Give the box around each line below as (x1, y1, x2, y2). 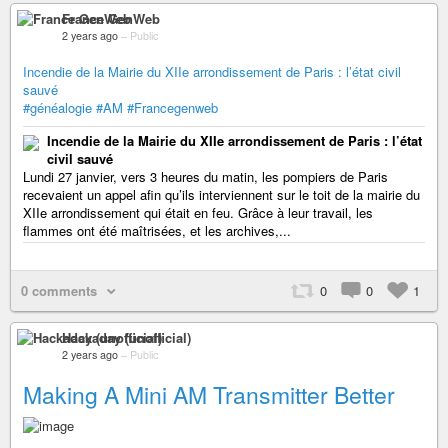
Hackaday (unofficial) (62, 327, 191, 347)
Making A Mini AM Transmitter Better (23, 377, 395, 411)
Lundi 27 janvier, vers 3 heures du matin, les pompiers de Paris (23, 166, 388, 186)
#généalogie (23, 97, 92, 117)
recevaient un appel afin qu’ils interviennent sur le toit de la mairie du (23, 184, 420, 204)
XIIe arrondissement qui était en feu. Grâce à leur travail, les (23, 202, 373, 222)
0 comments (21, 280, 97, 300)
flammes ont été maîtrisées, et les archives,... (23, 220, 291, 240)
